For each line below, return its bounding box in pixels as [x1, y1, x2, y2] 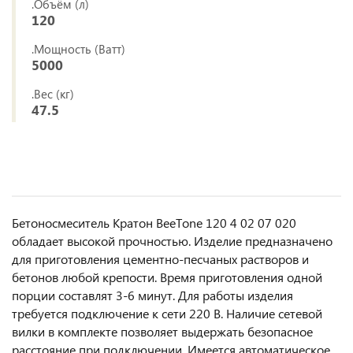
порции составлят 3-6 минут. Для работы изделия [12, 287, 293, 303]
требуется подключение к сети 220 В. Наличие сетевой [12, 305, 322, 321]
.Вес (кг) [32, 86, 74, 102]
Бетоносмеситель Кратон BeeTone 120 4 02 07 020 [12, 214, 296, 231]
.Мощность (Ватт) [32, 41, 125, 57]
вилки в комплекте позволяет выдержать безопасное [12, 323, 313, 340]
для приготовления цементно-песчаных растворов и [12, 251, 309, 267]
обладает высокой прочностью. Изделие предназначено [12, 232, 333, 249]
